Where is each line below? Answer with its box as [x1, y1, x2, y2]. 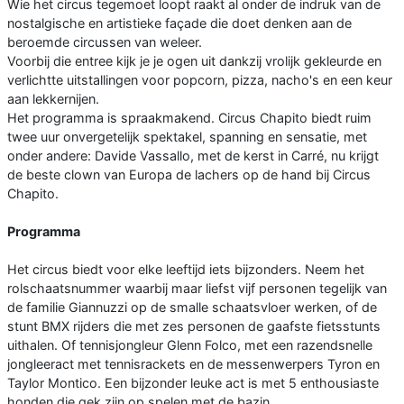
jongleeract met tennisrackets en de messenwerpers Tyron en [7, 356, 380, 372]
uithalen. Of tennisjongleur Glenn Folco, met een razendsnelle [7, 337, 372, 353]
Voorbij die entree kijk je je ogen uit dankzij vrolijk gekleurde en [7, 53, 381, 69]
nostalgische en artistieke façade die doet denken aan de [7, 15, 352, 32]
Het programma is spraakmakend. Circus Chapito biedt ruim [7, 110, 372, 126]
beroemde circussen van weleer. [7, 34, 202, 50]
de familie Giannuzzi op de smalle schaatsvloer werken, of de [7, 299, 377, 316]
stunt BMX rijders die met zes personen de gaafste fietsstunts [7, 318, 381, 335]
